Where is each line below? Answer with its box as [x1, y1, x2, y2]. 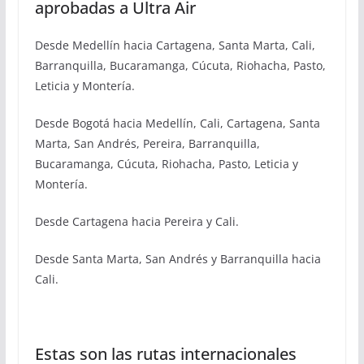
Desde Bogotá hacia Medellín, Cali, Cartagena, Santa [34, 115, 320, 131]
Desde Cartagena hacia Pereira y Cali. [34, 213, 239, 229]
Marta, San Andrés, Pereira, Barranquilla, [34, 135, 260, 151]
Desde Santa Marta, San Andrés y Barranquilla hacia [34, 250, 321, 266]
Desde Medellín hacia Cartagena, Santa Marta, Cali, [34, 37, 315, 53]
